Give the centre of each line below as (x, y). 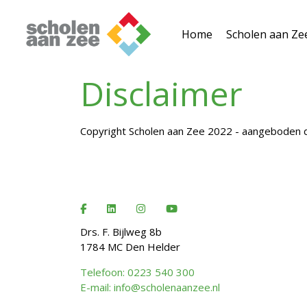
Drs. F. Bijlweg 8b (121, 231)
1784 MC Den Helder (130, 246)
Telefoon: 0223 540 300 (137, 272)
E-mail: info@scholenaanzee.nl (150, 287)
